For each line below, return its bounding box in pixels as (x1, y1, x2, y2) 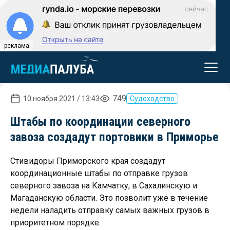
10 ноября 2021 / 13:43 (23, 94, 100, 103)
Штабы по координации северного (10, 114, 190, 129)
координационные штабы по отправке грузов (10, 168, 188, 178)
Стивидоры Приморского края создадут (10, 156, 165, 166)
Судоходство (130, 94, 175, 103)
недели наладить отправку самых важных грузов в (10, 205, 209, 215)
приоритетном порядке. (10, 218, 101, 227)
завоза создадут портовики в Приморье (10, 130, 219, 144)
